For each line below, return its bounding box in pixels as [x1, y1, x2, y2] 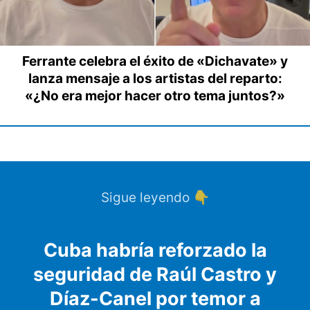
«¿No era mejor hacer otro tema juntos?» [25, 88, 285, 104]
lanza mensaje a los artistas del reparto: [28, 71, 282, 87]
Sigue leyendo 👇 [100, 190, 210, 206]
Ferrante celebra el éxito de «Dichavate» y [22, 53, 288, 70]
